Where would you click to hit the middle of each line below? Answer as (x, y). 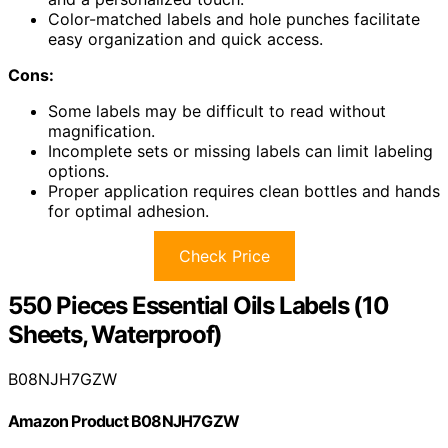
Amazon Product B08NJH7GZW (123, 420)
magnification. (101, 131)
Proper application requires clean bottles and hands (244, 191)
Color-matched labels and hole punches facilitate (234, 19)
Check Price (224, 256)
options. (78, 171)
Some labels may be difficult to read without (217, 111)
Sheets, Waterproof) (115, 335)
